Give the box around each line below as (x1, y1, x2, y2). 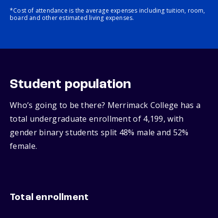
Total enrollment (10, 193, 89, 203)
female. (10, 141, 37, 152)
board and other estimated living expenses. (10, 14, 134, 22)
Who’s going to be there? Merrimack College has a (10, 100, 201, 111)
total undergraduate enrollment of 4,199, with (10, 113, 184, 125)
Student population (10, 78, 131, 92)
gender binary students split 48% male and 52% (10, 127, 189, 138)
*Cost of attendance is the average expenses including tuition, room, (10, 6, 205, 15)
